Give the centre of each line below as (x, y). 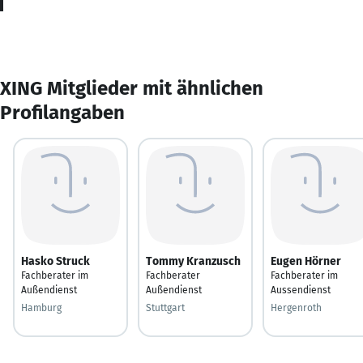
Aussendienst (301, 290)
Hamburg (41, 307)
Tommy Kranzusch (193, 261)
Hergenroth (296, 307)
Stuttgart (165, 307)
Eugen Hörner (306, 261)
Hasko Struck (56, 261)
